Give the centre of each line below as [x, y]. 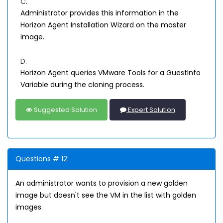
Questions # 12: [42, 159]
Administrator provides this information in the [100, 13]
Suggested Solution [65, 110]
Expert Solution [151, 110]
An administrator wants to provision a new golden [102, 183]
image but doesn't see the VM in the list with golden [106, 195]
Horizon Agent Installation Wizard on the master [103, 25]
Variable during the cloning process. [82, 85]
